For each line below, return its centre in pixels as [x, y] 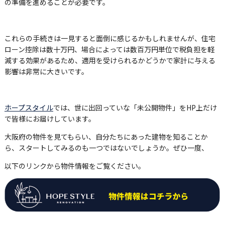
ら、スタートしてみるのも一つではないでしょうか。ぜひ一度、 [106, 148]
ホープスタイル [29, 108]
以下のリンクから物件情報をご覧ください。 [75, 166]
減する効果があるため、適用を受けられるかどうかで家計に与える [110, 61]
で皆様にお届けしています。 [50, 119]
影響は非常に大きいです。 [46, 72]
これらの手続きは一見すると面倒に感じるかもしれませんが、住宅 [110, 38]
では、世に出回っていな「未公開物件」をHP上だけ [135, 108]
